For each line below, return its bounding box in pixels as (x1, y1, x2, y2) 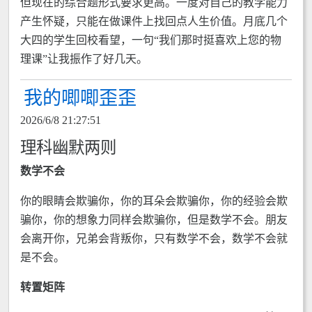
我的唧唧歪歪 (24, 88, 136, 109)
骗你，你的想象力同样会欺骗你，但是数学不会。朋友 (20, 214, 288, 226)
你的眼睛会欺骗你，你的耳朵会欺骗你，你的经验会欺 (20, 195, 288, 207)
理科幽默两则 (20, 139, 116, 157)
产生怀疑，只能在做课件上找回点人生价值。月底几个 (20, 15, 288, 27)
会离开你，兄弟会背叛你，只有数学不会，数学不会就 (20, 233, 288, 244)
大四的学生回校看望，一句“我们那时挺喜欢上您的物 (20, 34, 281, 46)
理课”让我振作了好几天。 (20, 53, 148, 65)
